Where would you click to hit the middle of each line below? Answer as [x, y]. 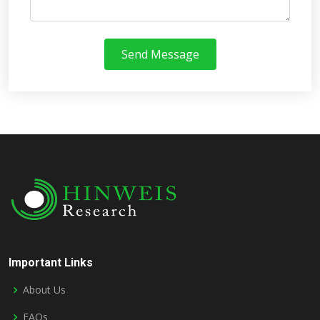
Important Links [51, 262]
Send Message [160, 54]
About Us [44, 290]
